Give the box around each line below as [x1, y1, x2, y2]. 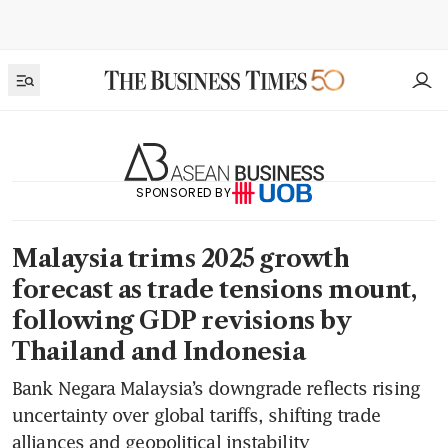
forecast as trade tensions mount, [12, 275, 417, 305]
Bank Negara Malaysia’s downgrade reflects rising [12, 377, 420, 400]
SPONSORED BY [136, 183, 232, 201]
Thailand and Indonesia [12, 337, 317, 367]
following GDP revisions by [12, 306, 351, 336]
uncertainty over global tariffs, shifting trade [12, 404, 380, 427]
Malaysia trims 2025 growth [12, 244, 350, 274]
